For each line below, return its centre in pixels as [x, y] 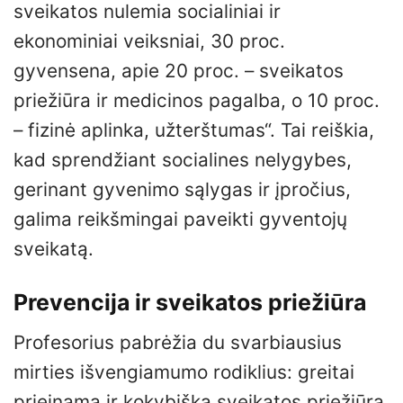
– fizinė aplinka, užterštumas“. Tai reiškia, [194, 130]
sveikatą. [54, 248]
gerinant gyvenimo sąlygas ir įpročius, [182, 189]
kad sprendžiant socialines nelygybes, [183, 159]
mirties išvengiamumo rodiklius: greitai [184, 372]
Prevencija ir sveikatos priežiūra [190, 302]
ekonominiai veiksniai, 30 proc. [149, 40]
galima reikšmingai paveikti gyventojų [180, 219]
